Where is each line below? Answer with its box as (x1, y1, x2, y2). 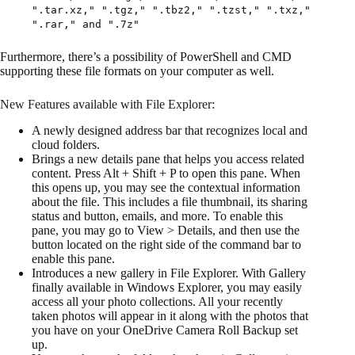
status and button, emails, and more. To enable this (32, 208, 283, 223)
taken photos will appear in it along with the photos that (32, 308, 308, 323)
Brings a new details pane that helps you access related (32, 151, 304, 166)
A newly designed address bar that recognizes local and (32, 123, 307, 137)
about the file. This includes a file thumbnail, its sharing (32, 194, 307, 208)
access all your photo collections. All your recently (32, 294, 283, 308)
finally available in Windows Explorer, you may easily (32, 280, 302, 294)
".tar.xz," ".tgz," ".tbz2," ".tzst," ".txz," (32, 4, 311, 17)
